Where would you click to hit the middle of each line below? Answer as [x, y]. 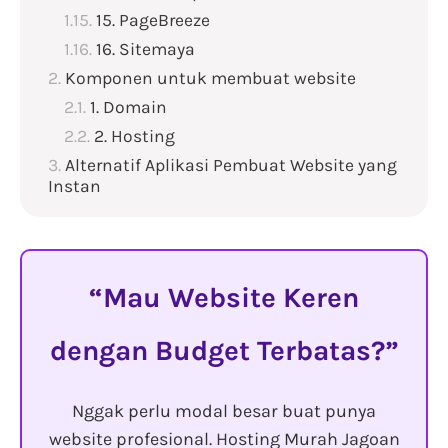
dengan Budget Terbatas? [217, 351]
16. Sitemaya [145, 49]
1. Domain [128, 107]
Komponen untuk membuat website [210, 78]
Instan [74, 186]
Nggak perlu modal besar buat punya [224, 411]
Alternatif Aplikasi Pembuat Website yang [231, 165]
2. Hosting [134, 136]
